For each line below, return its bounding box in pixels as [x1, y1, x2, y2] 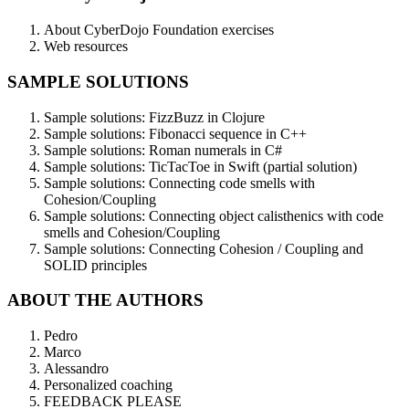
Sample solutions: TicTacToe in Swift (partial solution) [44, 158, 357, 174]
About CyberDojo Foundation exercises [44, 22, 274, 38]
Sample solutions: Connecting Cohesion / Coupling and [44, 240, 363, 257]
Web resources [44, 38, 128, 55]
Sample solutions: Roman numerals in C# [44, 142, 282, 158]
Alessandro [44, 361, 109, 377]
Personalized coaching [44, 377, 173, 393]
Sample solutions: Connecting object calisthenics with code [44, 207, 383, 224]
